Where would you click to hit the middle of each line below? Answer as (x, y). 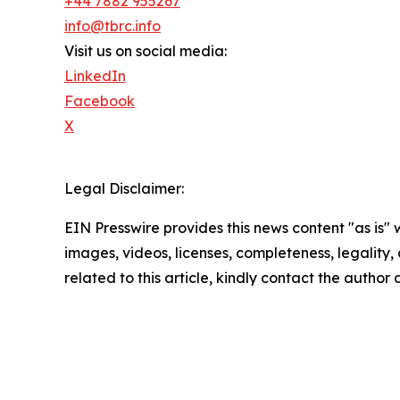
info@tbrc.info (112, 26)
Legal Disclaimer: (124, 189)
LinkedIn (95, 76)
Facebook (100, 101)
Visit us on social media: (146, 51)
